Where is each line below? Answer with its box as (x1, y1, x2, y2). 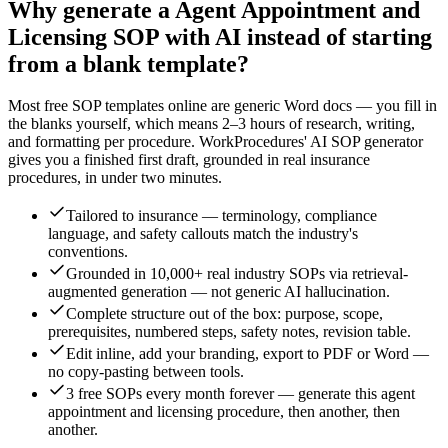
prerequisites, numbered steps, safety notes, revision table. (48, 323, 411, 341)
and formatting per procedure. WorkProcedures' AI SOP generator (8, 133, 423, 151)
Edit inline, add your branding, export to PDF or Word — (66, 345, 429, 363)
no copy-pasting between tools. (48, 363, 244, 381)
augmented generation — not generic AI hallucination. (48, 283, 390, 301)
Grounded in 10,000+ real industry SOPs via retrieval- (66, 265, 408, 283)
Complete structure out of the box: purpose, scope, (66, 305, 383, 323)
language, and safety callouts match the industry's (48, 225, 358, 243)
